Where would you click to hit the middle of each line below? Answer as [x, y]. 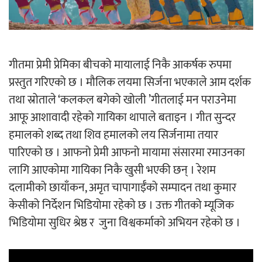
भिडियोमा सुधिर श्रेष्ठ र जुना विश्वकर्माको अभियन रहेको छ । [125, 223]
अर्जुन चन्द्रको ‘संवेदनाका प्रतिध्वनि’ [149, 32]
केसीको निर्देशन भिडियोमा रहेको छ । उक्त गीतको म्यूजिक [121, 205]
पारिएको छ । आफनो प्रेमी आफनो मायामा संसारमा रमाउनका [127, 153]
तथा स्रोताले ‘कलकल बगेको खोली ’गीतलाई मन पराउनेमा [123, 100]
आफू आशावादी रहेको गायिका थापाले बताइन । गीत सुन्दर [122, 118]
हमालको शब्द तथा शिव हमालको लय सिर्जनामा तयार [113, 135]
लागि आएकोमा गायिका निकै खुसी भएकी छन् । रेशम [112, 170]
